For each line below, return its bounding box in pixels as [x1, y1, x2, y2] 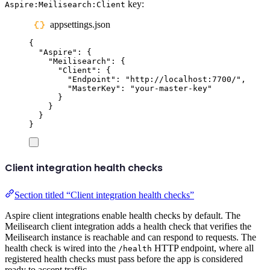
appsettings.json [50, 19, 111, 30]
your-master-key [135, 84, 207, 93]
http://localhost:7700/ [130, 75, 236, 84]
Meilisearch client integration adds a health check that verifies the [5, 221, 251, 231]
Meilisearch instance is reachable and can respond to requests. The [5, 231, 256, 242]
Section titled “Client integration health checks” [14, 189, 194, 200]
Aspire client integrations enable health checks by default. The [5, 210, 240, 221]
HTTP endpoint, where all [152, 242, 254, 253]
